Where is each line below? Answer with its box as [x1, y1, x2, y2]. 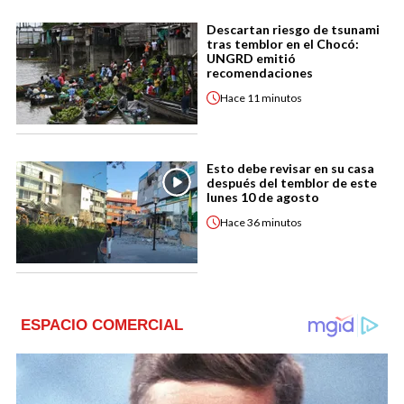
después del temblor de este [207, 175, 377, 191]
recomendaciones [207, 65, 313, 81]
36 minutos [247, 215, 302, 229]
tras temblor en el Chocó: [207, 36, 359, 52]
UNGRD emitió [207, 50, 296, 67]
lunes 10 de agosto [207, 189, 319, 206]
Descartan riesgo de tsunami [207, 22, 380, 38]
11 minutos [247, 90, 302, 105]
